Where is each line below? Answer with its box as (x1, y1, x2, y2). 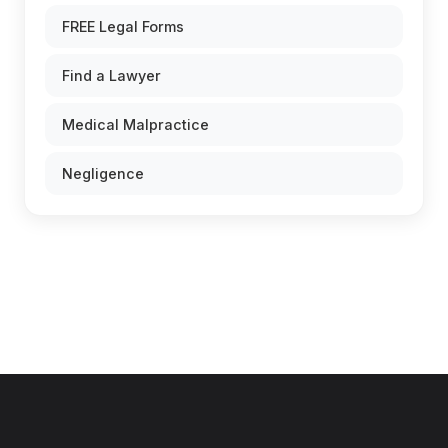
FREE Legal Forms (62, 18, 184, 36)
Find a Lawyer (62, 67, 161, 85)
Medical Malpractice (62, 116, 209, 134)
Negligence (62, 165, 144, 183)
